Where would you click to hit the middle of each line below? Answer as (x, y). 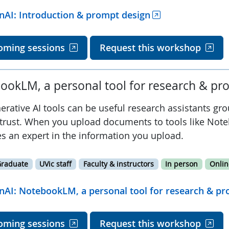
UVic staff (56, 164)
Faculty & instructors (118, 164)
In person (182, 164)
